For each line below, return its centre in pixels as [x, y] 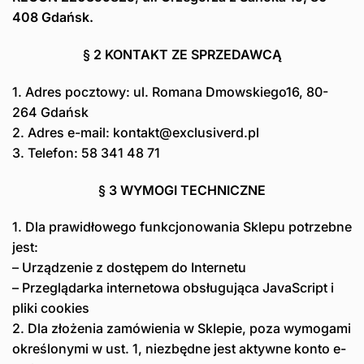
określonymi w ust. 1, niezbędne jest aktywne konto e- [179, 349]
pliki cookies [51, 308]
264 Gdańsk [50, 112]
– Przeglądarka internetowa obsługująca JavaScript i [173, 288]
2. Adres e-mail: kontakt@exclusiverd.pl [136, 132]
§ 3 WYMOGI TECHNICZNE [182, 190]
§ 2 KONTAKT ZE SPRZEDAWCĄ [182, 54]
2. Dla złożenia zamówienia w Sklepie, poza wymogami [182, 329]
